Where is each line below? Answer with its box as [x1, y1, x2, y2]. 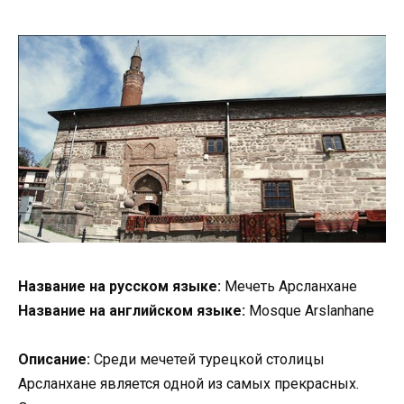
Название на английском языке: [18, 301, 245, 319]
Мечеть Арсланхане [221, 277, 357, 295]
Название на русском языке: [18, 277, 221, 295]
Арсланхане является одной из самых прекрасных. [18, 374, 359, 392]
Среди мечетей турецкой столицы [90, 350, 325, 368]
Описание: [18, 350, 90, 368]
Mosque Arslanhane [245, 301, 374, 319]
